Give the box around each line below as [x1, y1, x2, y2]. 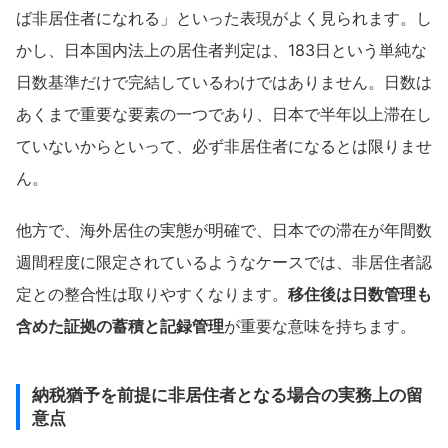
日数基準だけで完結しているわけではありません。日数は [16, 72, 432, 93]
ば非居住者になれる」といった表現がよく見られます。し [16, 8, 432, 29]
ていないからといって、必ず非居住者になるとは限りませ [16, 136, 432, 157]
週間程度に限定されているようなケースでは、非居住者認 [16, 251, 432, 272]
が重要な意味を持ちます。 [224, 315, 416, 336]
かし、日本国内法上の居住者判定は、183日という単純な [16, 40, 427, 61]
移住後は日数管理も [288, 283, 432, 304]
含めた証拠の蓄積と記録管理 [16, 315, 224, 336]
